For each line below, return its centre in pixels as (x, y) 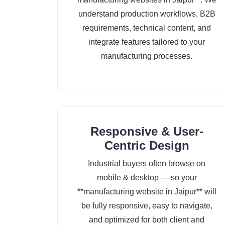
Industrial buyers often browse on (147, 164)
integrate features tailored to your (147, 42)
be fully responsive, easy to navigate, (147, 206)
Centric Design (147, 146)
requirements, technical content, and (147, 28)
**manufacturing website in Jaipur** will (147, 192)
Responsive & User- (147, 132)
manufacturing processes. (147, 56)
